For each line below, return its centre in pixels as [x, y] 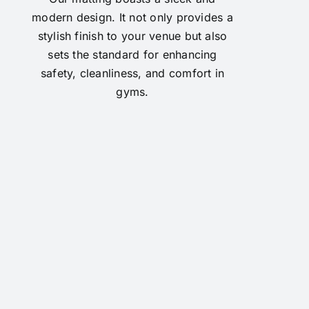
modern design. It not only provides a [132, 17]
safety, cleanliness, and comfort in [132, 73]
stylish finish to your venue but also [132, 36]
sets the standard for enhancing [132, 54]
